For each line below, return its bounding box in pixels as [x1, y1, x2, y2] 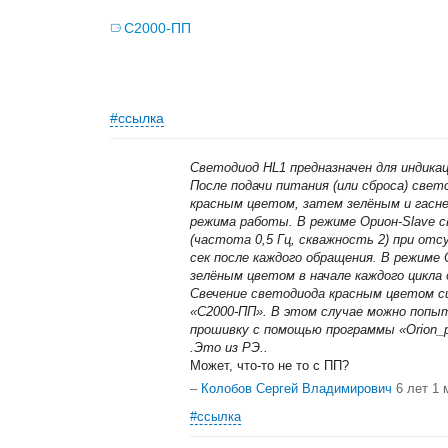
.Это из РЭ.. [190, 340, 268, 355]
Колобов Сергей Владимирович [201, 381, 392, 396]
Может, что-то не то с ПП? [190, 358, 349, 373]
